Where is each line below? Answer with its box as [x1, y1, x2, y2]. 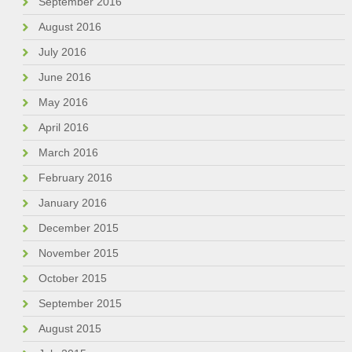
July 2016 [38, 46, 86, 59]
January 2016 [38, 196, 107, 210]
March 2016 [38, 146, 98, 159]
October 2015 [38, 272, 107, 285]
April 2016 [38, 121, 89, 134]
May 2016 [38, 96, 88, 109]
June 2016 [38, 71, 91, 84]
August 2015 [38, 322, 101, 335]
